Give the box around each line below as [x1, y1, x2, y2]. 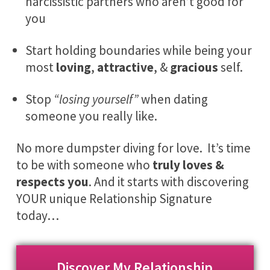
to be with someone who [16, 156, 152, 173]
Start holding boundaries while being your [25, 42, 252, 58]
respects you [16, 173, 89, 190]
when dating [140, 90, 208, 107]
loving [55, 58, 91, 75]
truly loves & [152, 156, 224, 173]
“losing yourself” [51, 90, 141, 107]
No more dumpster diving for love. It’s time [16, 139, 251, 156]
